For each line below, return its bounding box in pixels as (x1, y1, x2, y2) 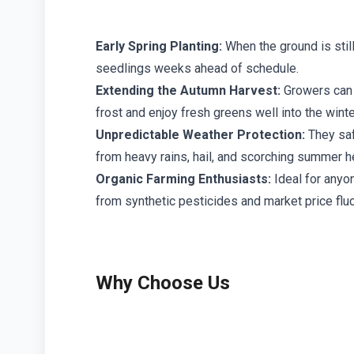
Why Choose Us (96, 272, 230, 295)
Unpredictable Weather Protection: (96, 127, 305, 143)
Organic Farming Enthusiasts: (96, 171, 271, 187)
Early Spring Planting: (96, 39, 222, 55)
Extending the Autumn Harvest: (96, 83, 281, 99)
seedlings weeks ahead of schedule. (96, 61, 299, 77)
